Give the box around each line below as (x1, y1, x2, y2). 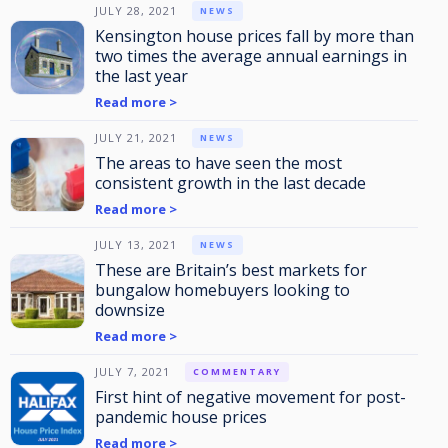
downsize (95, 299, 165, 321)
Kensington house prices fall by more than (95, 25, 414, 47)
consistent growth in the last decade (95, 172, 366, 194)
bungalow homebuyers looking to (95, 279, 350, 301)
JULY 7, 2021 (95, 364, 170, 379)
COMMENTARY (193, 365, 281, 378)
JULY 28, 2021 (95, 3, 177, 18)
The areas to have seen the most (95, 152, 342, 174)
